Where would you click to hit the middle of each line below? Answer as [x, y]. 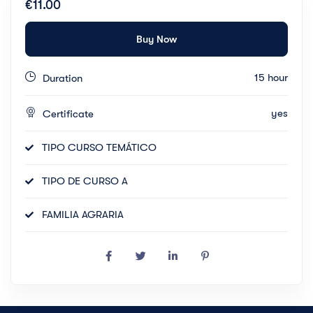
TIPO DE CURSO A [85, 181]
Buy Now [156, 39]
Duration [63, 79]
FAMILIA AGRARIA [83, 215]
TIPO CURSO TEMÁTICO [99, 148]
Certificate [68, 114]
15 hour [271, 77]
